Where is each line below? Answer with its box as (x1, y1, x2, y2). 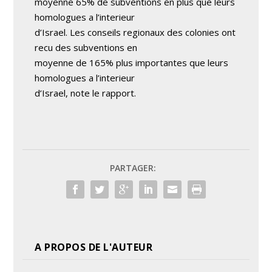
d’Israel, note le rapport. (35, 87, 137, 99)
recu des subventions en (35, 41, 138, 53)
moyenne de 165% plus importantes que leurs (35, 56, 229, 69)
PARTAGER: (110, 162, 156, 174)
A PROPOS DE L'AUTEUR (35, 240, 153, 254)
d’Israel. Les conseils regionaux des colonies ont (35, 26, 236, 38)
